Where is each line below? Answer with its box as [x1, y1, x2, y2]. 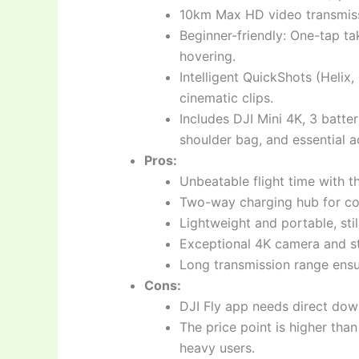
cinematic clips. [179, 89, 273, 106]
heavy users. [179, 339, 255, 356]
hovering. [179, 47, 236, 64]
